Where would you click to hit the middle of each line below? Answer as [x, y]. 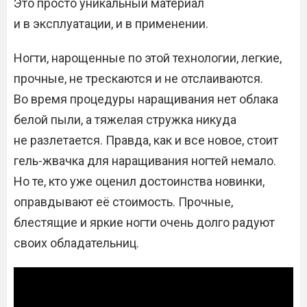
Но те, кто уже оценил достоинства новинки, [139, 181]
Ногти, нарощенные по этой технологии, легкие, [148, 58]
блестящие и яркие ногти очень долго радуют [144, 222]
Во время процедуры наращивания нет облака [146, 99]
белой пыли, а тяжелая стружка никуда [125, 120]
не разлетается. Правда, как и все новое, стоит [146, 140]
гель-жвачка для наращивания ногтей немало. [145, 161]
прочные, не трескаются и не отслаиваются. [138, 78]
